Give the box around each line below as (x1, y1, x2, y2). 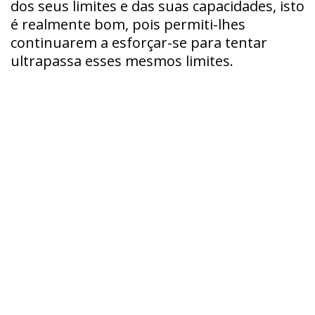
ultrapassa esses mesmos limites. (11, 51, 233, 70)
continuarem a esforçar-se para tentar (11, 32, 267, 52)
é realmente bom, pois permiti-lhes (11, 14, 245, 34)
